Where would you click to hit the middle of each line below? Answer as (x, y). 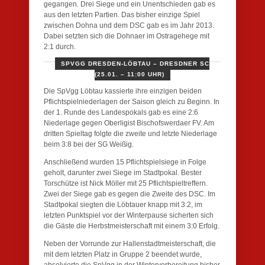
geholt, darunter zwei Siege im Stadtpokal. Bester (123, 172)
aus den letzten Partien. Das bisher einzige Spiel (122, 14)
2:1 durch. (60, 46)
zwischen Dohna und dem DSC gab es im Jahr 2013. (129, 25)
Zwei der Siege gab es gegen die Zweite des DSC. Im (130, 194)
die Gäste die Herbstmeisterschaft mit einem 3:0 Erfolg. (132, 226)
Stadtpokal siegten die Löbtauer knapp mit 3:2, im (123, 204)
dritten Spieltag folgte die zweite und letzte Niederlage (130, 133)
